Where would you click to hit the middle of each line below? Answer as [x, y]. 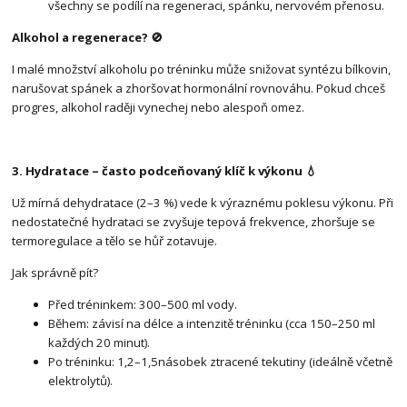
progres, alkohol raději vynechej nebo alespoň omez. [159, 108]
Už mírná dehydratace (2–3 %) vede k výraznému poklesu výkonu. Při [203, 203]
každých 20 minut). [99, 343]
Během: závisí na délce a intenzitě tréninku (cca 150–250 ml [212, 324]
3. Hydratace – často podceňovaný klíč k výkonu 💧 [165, 171]
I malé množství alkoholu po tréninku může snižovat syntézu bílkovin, [202, 69]
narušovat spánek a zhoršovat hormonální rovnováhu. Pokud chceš [199, 89]
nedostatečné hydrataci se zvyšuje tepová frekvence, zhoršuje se [194, 222]
